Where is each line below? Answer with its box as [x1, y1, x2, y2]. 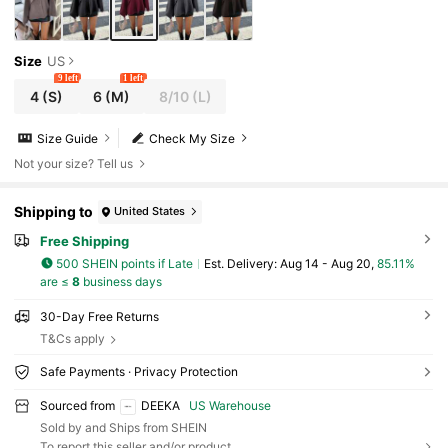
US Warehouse [189, 397, 272, 413]
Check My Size [149, 130, 236, 146]
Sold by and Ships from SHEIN [39, 419, 207, 435]
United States [114, 204, 186, 219]
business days [79, 274, 162, 290]
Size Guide [37, 130, 99, 146]
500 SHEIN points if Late [56, 255, 194, 271]
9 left [57, 73, 78, 84]
